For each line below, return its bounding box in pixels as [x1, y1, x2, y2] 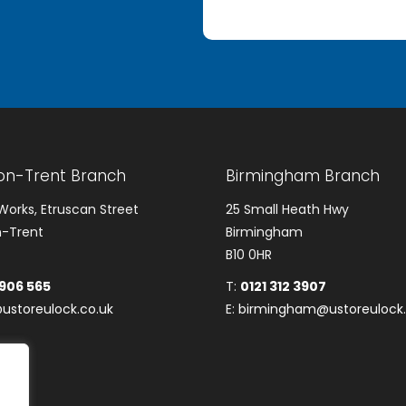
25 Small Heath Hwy [226, 200, 349, 219]
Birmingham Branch [226, 165, 380, 188]
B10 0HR [226, 246, 272, 265]
